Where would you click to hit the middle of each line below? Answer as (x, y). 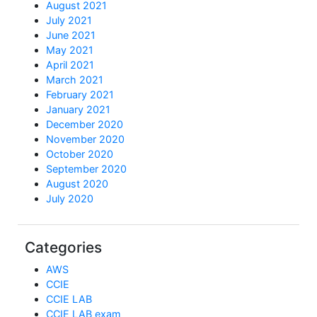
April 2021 (70, 64)
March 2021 (75, 79)
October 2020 (80, 154)
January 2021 (78, 109)
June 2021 (71, 35)
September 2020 (86, 168)
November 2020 (85, 139)
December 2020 (85, 124)
